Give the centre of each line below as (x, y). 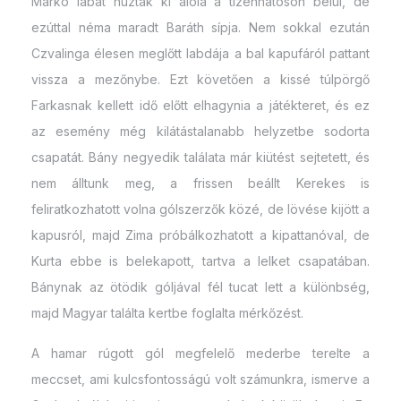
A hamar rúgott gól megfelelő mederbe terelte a (200, 353)
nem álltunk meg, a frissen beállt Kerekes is (200, 183)
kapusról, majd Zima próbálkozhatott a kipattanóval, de (200, 235)
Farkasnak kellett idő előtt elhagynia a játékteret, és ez (200, 105)
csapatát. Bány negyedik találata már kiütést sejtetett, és (200, 157)
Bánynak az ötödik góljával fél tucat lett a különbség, (200, 286)
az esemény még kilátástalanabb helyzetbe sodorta (200, 131)
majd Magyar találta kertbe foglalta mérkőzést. (167, 312)
